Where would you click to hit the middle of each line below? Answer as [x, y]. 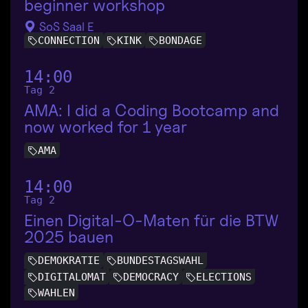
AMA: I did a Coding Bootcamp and [152, 111]
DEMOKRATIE [69, 261]
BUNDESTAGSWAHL [160, 261]
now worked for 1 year [106, 127]
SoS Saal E [65, 26]
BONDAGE [180, 41]
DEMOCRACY [151, 277]
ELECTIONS [224, 277]
